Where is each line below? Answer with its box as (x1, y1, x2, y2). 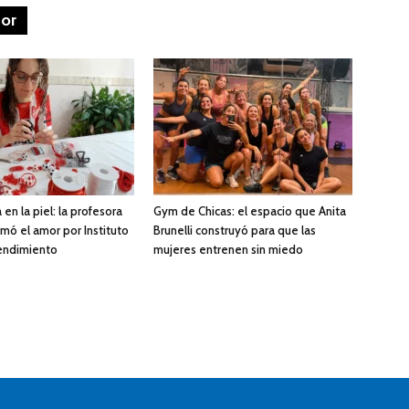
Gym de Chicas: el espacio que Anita (153, 204, 346, 219)
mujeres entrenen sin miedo (153, 242, 303, 257)
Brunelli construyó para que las (153, 223, 316, 238)
